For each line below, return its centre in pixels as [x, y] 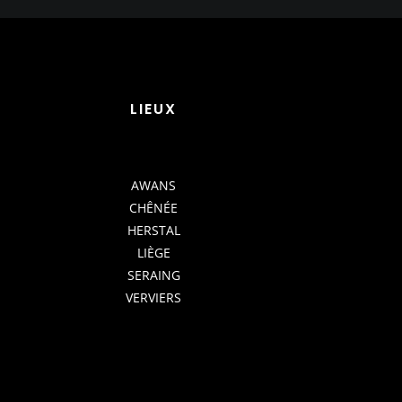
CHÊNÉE [154, 208]
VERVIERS [154, 298]
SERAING [153, 275]
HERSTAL [153, 231]
